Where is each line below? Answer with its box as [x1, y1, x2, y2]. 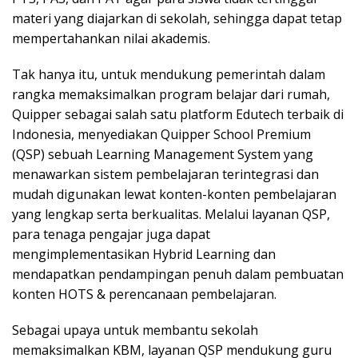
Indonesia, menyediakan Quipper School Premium [12, 125, 311, 144]
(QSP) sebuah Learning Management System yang [12, 145, 313, 164]
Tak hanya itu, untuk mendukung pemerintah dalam [12, 66, 325, 84]
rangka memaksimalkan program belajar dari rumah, [12, 86, 330, 104]
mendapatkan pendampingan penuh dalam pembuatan [12, 265, 344, 284]
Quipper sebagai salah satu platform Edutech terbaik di [12, 105, 344, 124]
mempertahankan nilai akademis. [12, 30, 210, 48]
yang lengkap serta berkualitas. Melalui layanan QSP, [12, 205, 330, 224]
